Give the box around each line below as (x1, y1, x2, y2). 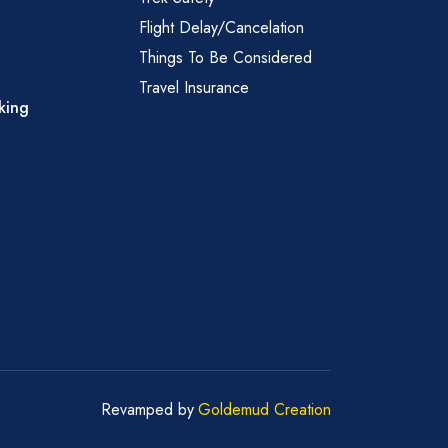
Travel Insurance (139, 76, 250, 100)
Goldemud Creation (197, 397, 331, 421)
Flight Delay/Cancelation (139, 16, 310, 40)
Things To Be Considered (139, 46, 313, 70)
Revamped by (100, 397, 194, 421)
